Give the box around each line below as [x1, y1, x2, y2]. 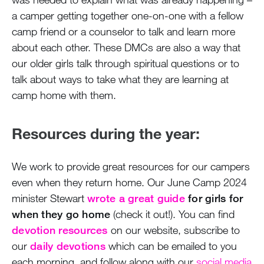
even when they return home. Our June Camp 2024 [12, 175, 247, 189]
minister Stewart [12, 191, 87, 204]
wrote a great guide [87, 191, 185, 204]
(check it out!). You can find [110, 207, 235, 220]
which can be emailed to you [105, 239, 237, 252]
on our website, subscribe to [107, 223, 240, 236]
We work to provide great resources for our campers [12, 159, 250, 173]
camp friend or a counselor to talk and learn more [12, 24, 235, 38]
